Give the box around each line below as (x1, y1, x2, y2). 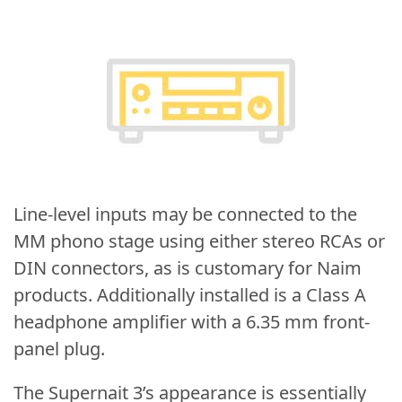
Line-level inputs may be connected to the (13, 202, 357, 226)
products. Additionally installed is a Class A (13, 283, 366, 307)
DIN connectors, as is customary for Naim (13, 256, 362, 280)
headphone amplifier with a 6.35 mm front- (13, 310, 370, 334)
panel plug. (13, 336, 105, 361)
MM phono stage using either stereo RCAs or (13, 229, 385, 253)
